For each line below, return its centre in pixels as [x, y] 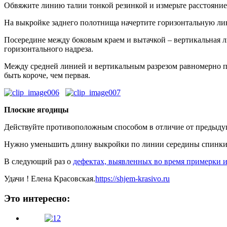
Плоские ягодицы [36, 110]
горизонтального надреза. [49, 49]
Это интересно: [37, 198]
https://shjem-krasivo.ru [133, 179]
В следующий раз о [39, 162]
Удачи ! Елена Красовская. [50, 179]
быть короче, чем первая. [47, 75]
